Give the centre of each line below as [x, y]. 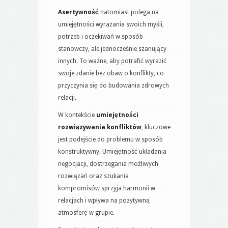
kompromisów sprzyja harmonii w [107, 188]
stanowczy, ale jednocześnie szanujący [112, 49]
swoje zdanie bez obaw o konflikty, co [111, 73]
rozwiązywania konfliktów [100, 127]
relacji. [67, 97]
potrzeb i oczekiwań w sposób [101, 36]
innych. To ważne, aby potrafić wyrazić [112, 61]
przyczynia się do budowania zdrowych [113, 85]
